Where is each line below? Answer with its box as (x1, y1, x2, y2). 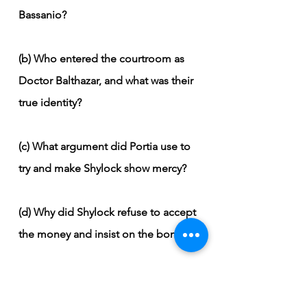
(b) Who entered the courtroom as (19, 51, 187, 65)
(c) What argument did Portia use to (19, 139, 193, 153)
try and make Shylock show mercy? (19, 161, 186, 175)
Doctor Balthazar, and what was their (19, 73, 196, 87)
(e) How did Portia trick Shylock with (19, 271, 195, 284)
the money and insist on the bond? (19, 227, 188, 241)
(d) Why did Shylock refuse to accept (19, 205, 199, 219)
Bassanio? (19, 8, 66, 21)
